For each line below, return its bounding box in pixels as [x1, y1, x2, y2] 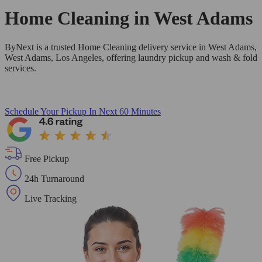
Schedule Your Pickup [5, 106, 87, 116]
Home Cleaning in [5, 8, 154, 29]
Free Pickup [25, 153, 69, 164]
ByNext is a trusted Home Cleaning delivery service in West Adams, [5, 42, 257, 52]
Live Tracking [25, 193, 77, 204]
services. [5, 63, 36, 73]
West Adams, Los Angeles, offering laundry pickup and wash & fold [5, 52, 257, 63]
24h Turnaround [25, 173, 84, 184]
